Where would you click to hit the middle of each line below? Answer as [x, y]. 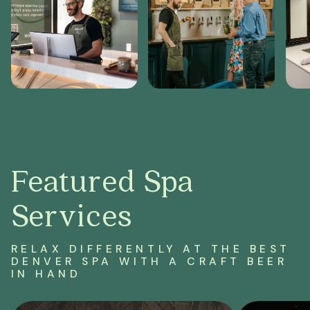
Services [71, 215]
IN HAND [46, 274]
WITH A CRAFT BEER [200, 261]
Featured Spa [102, 180]
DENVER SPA [62, 261]
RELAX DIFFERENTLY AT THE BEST [151, 249]
